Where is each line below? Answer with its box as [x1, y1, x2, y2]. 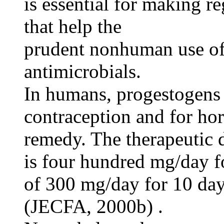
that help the [24, 15, 121, 37]
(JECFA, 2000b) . [24, 195, 163, 217]
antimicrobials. [24, 60, 141, 82]
